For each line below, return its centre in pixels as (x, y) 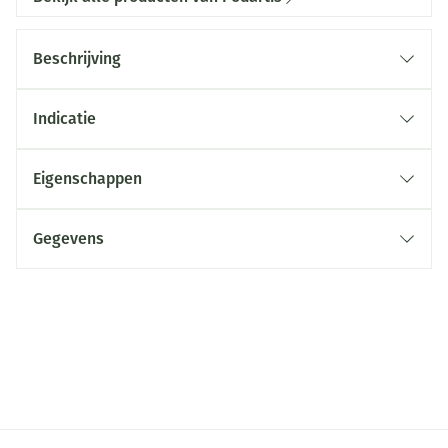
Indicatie (64, 118)
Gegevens (68, 238)
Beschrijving (77, 58)
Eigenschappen (87, 178)
